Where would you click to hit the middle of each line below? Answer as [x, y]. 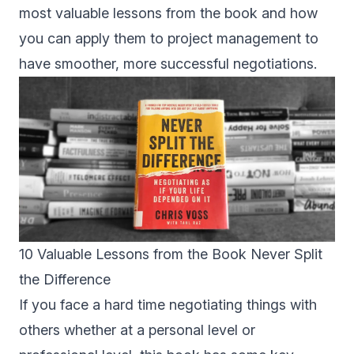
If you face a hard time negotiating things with [168, 305]
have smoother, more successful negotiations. [168, 64]
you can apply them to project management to [169, 38]
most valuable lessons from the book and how [168, 13]
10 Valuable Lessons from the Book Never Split [171, 254]
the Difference [67, 280]
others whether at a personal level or [137, 330]
